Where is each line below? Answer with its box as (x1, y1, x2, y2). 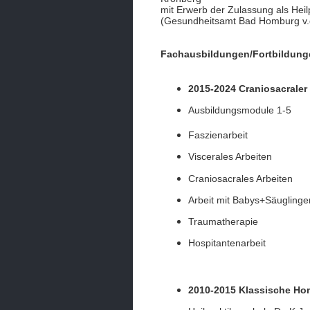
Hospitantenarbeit (188, 237, 266, 249)
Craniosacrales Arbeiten (188, 172, 293, 184)
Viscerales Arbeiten (188, 151, 272, 163)
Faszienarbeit (188, 129, 248, 141)
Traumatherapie (188, 215, 258, 227)
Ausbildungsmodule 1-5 (188, 104, 291, 116)
